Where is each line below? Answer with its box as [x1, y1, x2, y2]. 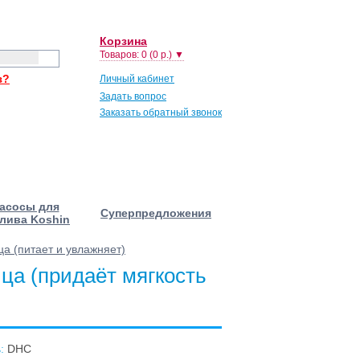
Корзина [100, 35, 147, 47]
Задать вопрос [100, 91, 166, 102]
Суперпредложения [100, 207, 211, 219]
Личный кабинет [100, 73, 174, 84]
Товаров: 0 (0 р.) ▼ [100, 49, 184, 60]
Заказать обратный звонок [100, 107, 222, 118]
